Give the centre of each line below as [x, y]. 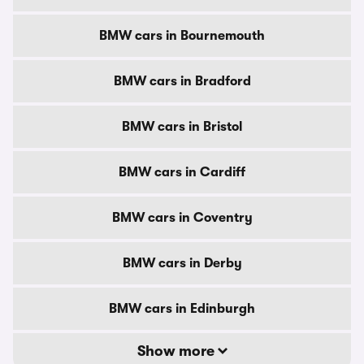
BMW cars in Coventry [182, 218]
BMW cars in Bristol [182, 127]
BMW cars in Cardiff [182, 172]
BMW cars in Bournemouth [182, 36]
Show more [177, 351]
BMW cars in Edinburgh [182, 309]
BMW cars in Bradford [182, 81]
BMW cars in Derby [182, 263]
